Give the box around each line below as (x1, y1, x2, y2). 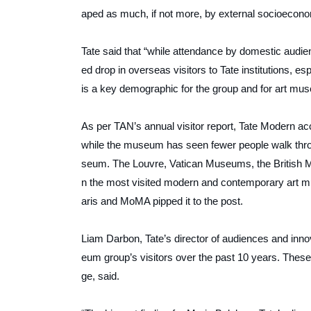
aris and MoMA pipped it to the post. (81, 195, 243, 208)
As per (81, 120, 114, 133)
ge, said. (81, 270, 119, 283)
